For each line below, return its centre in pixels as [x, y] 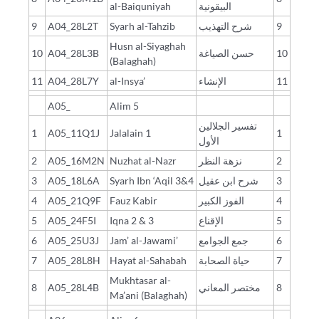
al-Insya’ [127, 80]
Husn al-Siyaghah [148, 46]
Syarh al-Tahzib [142, 26]
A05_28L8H [74, 260]
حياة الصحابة [224, 260]
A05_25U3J [73, 240]
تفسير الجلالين [228, 125]
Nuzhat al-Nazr [143, 160]
